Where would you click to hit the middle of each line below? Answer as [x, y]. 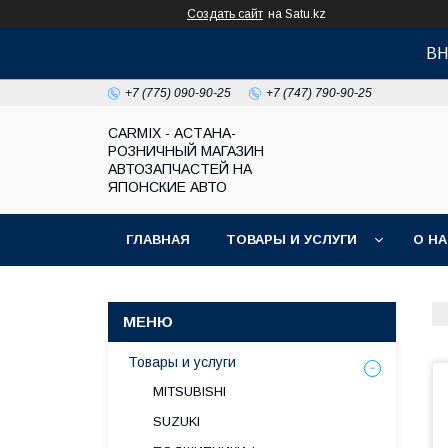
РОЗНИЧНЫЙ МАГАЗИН [186, 151]
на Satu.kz [297, 14]
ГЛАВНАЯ [158, 239]
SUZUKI [176, 421]
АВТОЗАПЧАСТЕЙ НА [180, 169]
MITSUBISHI [189, 391]
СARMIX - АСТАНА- [172, 133]
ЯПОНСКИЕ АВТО [167, 187]
